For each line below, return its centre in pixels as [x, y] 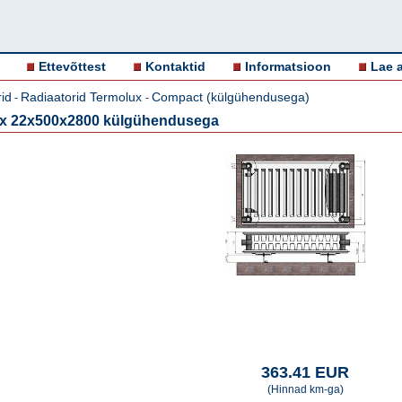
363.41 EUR [306, 372]
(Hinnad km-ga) [305, 389]
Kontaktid [175, 66]
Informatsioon [288, 66]
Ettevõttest [72, 66]
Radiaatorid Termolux [83, 97]
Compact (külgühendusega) [231, 97]
